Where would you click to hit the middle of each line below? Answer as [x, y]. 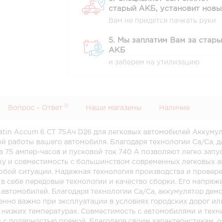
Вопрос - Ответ [36, 108]
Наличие [175, 108]
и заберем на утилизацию [154, 62]
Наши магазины [114, 108]
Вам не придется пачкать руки [163, 21]
